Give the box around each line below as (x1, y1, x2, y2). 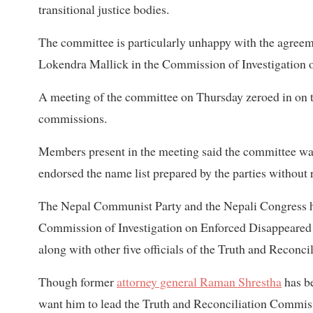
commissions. (38, 110, 107, 127)
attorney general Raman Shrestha (117, 273, 282, 291)
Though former (38, 273, 117, 291)
